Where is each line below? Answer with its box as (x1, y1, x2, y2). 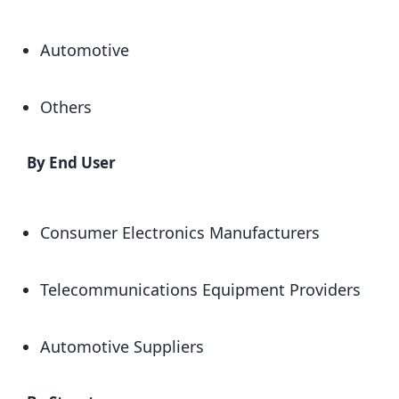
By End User (27, 152, 116, 173)
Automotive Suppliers (40, 336, 204, 357)
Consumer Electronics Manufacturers (40, 222, 320, 243)
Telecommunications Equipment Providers (40, 279, 361, 300)
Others (40, 96, 92, 118)
